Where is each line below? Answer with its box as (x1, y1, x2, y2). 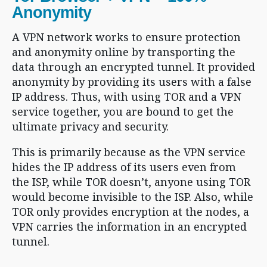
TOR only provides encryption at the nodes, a (12, 204, 249, 219)
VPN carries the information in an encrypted (12, 219, 247, 234)
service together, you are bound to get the (12, 104, 234, 119)
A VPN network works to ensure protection (12, 30, 241, 44)
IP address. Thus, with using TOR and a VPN (12, 89, 241, 104)
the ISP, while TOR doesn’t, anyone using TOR (12, 175, 250, 189)
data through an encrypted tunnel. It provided (12, 60, 255, 74)
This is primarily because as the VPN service (12, 145, 246, 159)
